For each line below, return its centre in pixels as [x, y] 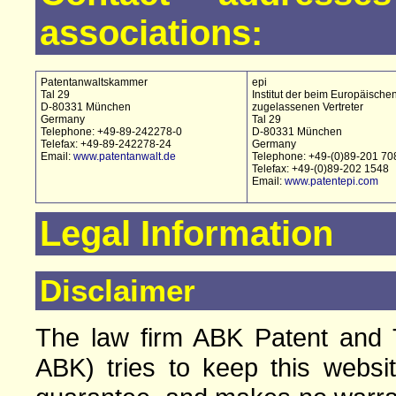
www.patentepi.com [331, 181]
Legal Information [187, 233]
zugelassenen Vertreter [308, 107]
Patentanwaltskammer [94, 82]
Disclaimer [118, 290]
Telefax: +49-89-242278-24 [106, 144]
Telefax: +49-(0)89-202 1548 [320, 169]
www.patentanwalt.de [125, 156]
